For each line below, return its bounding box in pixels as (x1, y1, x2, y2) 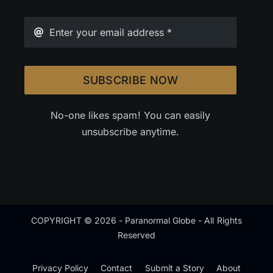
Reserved (117, 230, 156, 241)
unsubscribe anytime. (81, 126, 180, 138)
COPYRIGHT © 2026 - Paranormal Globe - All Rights (31, 215, 242, 226)
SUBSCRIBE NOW (82, 74, 179, 87)
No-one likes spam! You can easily (51, 109, 210, 122)
